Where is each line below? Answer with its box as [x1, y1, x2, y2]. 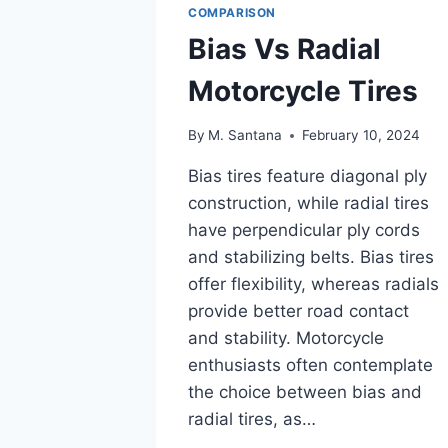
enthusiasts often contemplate [188, 355, 433, 376]
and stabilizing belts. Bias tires [188, 247, 434, 268]
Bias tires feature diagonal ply [188, 166, 427, 187]
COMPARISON [188, 4, 276, 20]
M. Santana [208, 127, 283, 144]
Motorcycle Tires [188, 73, 418, 108]
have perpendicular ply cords [188, 220, 420, 241]
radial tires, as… [188, 409, 316, 430]
